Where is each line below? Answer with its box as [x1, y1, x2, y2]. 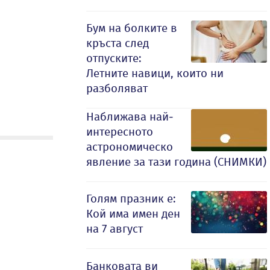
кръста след [86, 36, 149, 50]
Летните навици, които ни [86, 66, 224, 80]
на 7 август [86, 222, 143, 236]
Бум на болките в [86, 21, 177, 35]
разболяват [86, 81, 148, 95]
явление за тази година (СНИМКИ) [86, 155, 266, 169]
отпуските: [86, 51, 142, 65]
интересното [86, 125, 153, 139]
